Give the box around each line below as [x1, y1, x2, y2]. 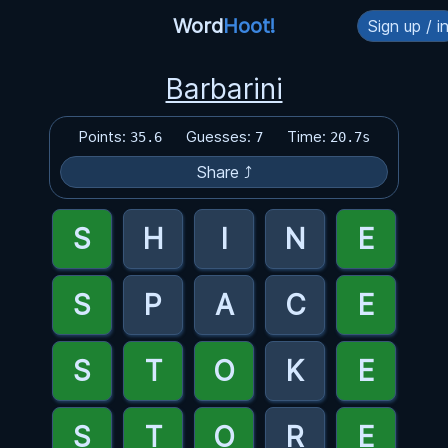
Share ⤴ [196, 162, 252, 182]
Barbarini [165, 72, 283, 106]
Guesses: [186, 127, 255, 146]
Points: [78, 127, 130, 146]
